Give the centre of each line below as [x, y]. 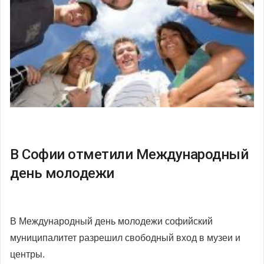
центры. [27, 254]
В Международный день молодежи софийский [111, 221]
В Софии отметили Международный [129, 154]
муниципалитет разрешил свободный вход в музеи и [125, 237]
